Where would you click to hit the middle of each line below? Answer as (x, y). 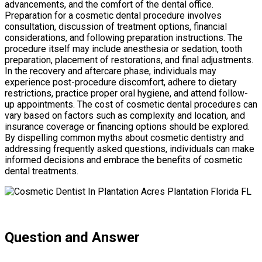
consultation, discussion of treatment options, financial (116, 26)
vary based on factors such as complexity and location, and (125, 115)
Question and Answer (72, 237)
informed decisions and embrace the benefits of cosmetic (123, 160)
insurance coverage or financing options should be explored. (127, 126)
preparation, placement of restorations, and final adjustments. (129, 60)
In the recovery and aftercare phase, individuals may (111, 71)
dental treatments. (42, 171)
